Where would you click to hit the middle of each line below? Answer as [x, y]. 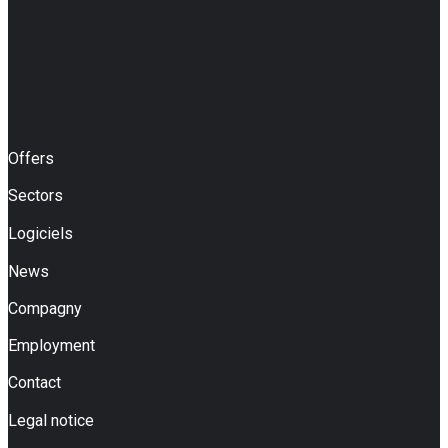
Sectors [35, 196]
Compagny [45, 309]
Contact [34, 383]
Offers [31, 159]
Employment [51, 346]
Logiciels [40, 234]
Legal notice [51, 421]
